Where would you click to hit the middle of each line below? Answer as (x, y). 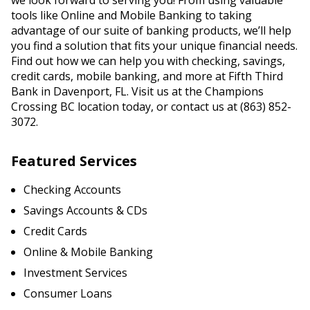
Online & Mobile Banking (88, 252)
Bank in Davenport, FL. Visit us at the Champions (137, 91)
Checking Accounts (72, 190)
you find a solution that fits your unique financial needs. (154, 46)
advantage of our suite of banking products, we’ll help (151, 30)
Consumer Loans (68, 293)
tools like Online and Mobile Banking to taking (131, 15)
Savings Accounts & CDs (85, 210)
